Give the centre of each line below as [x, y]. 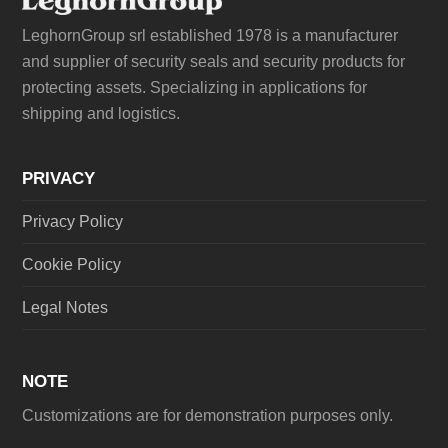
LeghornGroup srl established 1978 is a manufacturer [210, 36]
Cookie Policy [72, 265]
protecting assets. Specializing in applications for [195, 88]
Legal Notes [65, 308]
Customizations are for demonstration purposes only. [208, 416]
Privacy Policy [73, 222]
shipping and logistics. [101, 114]
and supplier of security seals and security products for [214, 62]
